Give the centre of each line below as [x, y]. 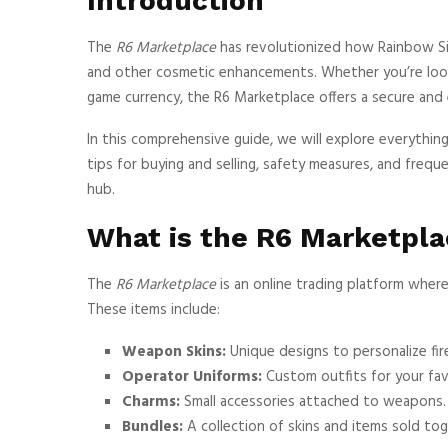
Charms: [151, 401]
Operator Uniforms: [192, 376]
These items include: [153, 309]
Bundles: [152, 426]
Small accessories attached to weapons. [313, 401]
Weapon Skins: [174, 351]
